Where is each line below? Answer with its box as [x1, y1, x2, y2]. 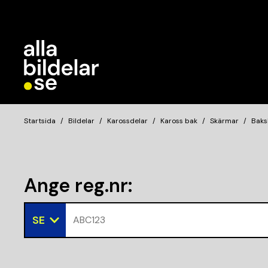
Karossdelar [107, 116, 148, 126]
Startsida [24, 116, 56, 126]
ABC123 [73, 214, 105, 226]
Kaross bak [160, 116, 197, 126]
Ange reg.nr [24, 173, 128, 198]
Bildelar [68, 116, 95, 126]
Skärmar [210, 116, 239, 126]
